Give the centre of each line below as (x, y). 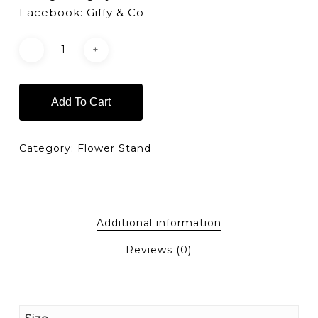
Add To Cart (81, 102)
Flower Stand (114, 148)
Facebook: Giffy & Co (81, 13)
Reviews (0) (159, 250)
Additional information (159, 223)
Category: (48, 148)
